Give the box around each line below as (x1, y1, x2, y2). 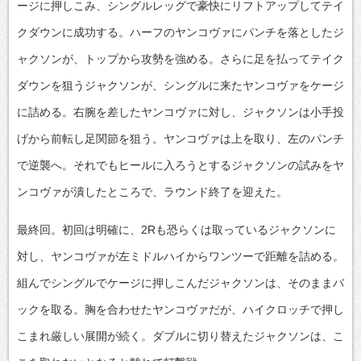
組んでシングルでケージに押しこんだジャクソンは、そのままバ (17, 276, 344, 289)
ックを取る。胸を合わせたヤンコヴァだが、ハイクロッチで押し (17, 302, 344, 316)
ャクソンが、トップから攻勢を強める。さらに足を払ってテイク (17, 52, 344, 65)
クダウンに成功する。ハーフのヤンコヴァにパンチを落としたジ (17, 25, 344, 39)
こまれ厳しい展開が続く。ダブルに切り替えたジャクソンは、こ (17, 329, 344, 342)
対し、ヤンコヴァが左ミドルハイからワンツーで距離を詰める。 (17, 249, 344, 263)
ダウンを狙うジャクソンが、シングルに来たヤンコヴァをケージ (17, 78, 344, 92)
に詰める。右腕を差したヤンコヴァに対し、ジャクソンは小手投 (17, 105, 344, 118)
